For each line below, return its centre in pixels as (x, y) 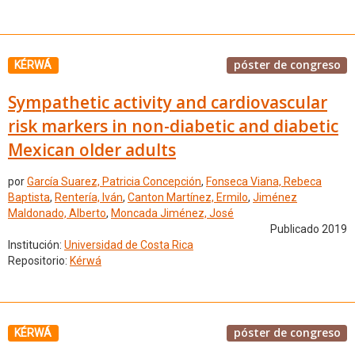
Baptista (29, 198)
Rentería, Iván (89, 198)
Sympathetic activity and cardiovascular (168, 102)
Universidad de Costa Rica (129, 245)
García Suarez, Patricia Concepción (114, 182)
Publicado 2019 (309, 229)
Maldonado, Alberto (57, 214)
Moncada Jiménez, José (172, 214)
